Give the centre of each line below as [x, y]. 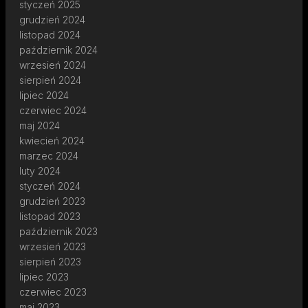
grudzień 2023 [52, 201]
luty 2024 [40, 170]
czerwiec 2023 [53, 291]
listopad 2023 [50, 216]
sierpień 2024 [50, 80]
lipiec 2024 [44, 95]
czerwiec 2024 [53, 110]
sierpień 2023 [50, 261]
